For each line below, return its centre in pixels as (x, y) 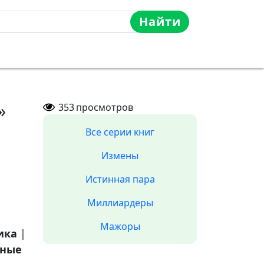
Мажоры (120, 226)
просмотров (105, 107)
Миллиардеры (120, 203)
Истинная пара (120, 179)
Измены (120, 156)
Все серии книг (120, 132)
